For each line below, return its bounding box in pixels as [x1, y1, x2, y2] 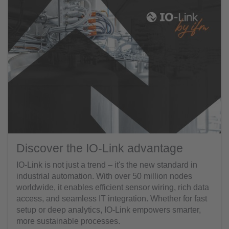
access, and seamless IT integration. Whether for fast [16, 194, 207, 203]
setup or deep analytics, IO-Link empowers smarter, [16, 205, 201, 214]
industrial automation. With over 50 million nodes [16, 171, 192, 180]
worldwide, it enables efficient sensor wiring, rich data [16, 182, 209, 192]
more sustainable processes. [16, 216, 120, 225]
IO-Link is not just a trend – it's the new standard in [16, 160, 197, 169]
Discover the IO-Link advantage [16, 141, 183, 155]
